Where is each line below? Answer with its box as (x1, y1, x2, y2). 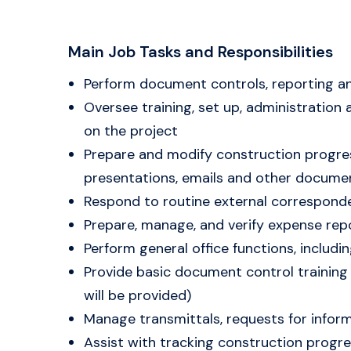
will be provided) (84, 286, 191, 305)
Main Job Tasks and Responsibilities (68, 42, 333, 62)
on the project (84, 121, 178, 140)
